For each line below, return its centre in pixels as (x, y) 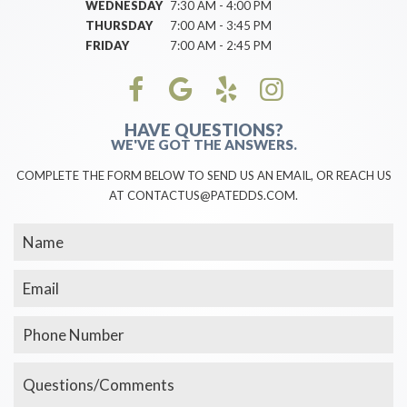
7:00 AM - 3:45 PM (219, 25)
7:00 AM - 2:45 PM (219, 45)
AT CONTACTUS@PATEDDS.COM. (203, 195)
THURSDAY (119, 25)
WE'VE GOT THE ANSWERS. (203, 144)
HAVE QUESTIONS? (203, 129)
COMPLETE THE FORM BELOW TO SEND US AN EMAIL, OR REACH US (203, 175)
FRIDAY (107, 45)
